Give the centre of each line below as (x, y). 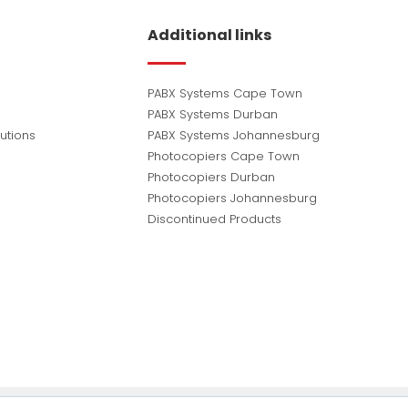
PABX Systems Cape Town (225, 93)
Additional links (209, 35)
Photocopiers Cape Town (224, 156)
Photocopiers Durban (211, 177)
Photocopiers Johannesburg (232, 198)
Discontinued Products (214, 219)
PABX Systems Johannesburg (234, 135)
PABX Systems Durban (213, 114)
